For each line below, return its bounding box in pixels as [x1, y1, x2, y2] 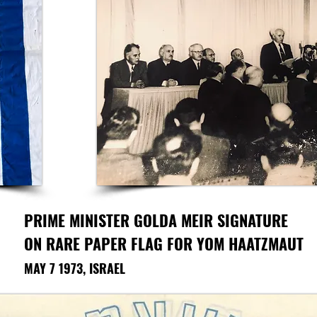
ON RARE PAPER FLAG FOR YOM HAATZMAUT [24, 232, 304, 255]
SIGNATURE [217, 209, 288, 231]
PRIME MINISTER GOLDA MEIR [24, 209, 217, 231]
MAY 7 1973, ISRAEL [24, 259, 125, 277]
